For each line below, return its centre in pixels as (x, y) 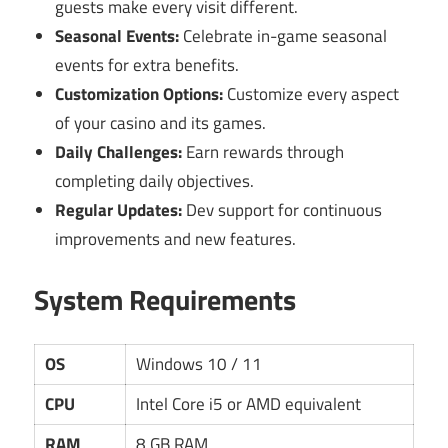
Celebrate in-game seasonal (283, 36)
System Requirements (165, 299)
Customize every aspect (311, 94)
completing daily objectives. (155, 181)
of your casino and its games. (161, 123)
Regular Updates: (119, 210)
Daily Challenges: (119, 152)
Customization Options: (139, 94)
